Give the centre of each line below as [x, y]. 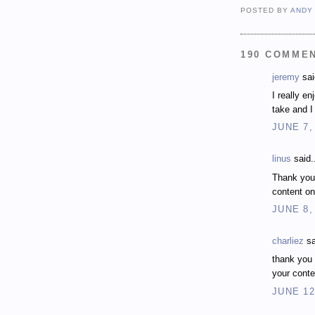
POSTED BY [266, 10]
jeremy [286, 77]
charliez [288, 240]
